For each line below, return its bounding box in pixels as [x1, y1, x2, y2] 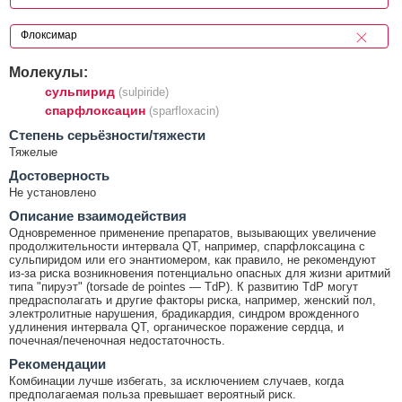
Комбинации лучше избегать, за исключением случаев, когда [9, 373, 344, 388]
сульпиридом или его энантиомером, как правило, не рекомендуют [9, 252, 376, 267]
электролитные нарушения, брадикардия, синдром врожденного [9, 306, 359, 320]
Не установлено [9, 185, 96, 199]
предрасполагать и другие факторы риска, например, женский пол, [9, 293, 376, 307]
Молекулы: [9, 63, 88, 80]
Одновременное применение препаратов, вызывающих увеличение [9, 225, 376, 240]
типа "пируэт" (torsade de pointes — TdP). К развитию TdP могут [9, 279, 358, 293]
